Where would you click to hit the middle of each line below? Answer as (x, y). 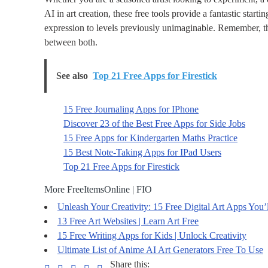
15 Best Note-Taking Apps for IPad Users (142, 153)
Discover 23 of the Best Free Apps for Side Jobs (154, 124)
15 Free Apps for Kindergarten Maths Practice (150, 138)
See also (72, 76)
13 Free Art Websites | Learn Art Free (128, 221)
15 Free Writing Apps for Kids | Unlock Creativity (152, 236)
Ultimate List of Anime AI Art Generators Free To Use (160, 250)
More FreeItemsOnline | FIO (98, 190)
